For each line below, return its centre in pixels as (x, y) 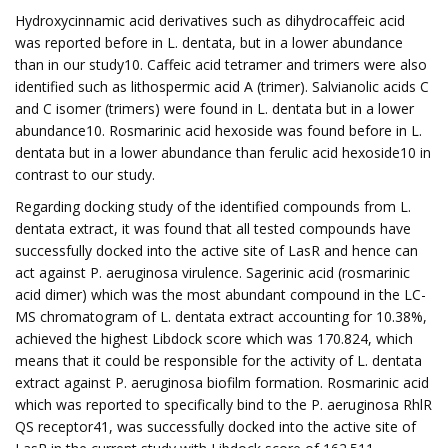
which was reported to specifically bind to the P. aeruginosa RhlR (223, 404)
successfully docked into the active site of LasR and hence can (216, 250)
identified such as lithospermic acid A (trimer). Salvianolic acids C (222, 86)
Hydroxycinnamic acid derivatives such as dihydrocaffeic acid (210, 20)
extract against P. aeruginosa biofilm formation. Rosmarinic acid (222, 382)
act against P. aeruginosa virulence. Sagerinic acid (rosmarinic (212, 272)
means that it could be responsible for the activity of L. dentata (218, 360)
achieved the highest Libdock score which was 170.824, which (214, 338)
